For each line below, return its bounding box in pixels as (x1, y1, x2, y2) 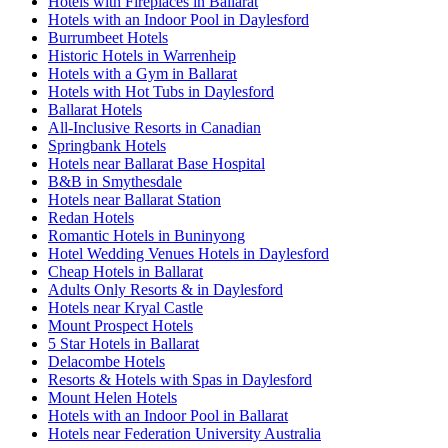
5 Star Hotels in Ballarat (48, 334, 199, 352)
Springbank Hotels (48, 136, 166, 154)
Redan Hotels (48, 208, 134, 226)
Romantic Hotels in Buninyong (48, 226, 245, 244)
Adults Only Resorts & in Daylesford (48, 280, 283, 298)
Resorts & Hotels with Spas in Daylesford (48, 370, 312, 388)
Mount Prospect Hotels (48, 316, 193, 334)
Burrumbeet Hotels (48, 28, 168, 46)
